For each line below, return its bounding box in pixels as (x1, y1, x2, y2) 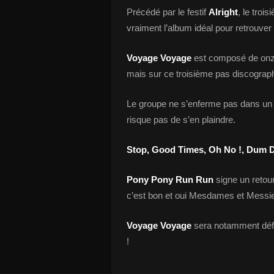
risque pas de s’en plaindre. (127, 114, 235, 125)
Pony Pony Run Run (127, 174, 213, 185)
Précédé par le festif (127, 7, 209, 17)
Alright (209, 7, 238, 17)
